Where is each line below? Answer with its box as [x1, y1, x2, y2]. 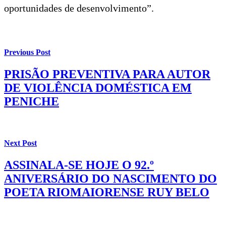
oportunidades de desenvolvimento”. [4, 2, 154, 14]
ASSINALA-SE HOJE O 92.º [4, 158, 154, 172]
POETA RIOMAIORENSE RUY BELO [4, 185, 209, 199]
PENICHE [4, 95, 59, 108]
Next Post [4, 138, 37, 147]
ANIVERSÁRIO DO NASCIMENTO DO [4, 172, 217, 185]
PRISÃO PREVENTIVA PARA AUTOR [4, 68, 210, 81]
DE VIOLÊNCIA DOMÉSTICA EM [4, 81, 192, 95]
